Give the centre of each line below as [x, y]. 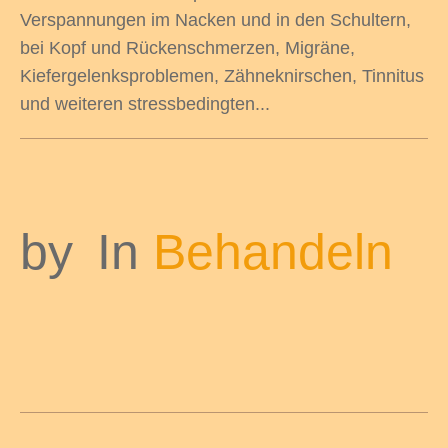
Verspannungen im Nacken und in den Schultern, [215, 20]
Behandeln [273, 252]
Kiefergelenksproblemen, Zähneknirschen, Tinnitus [222, 76]
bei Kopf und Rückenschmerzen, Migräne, [187, 48]
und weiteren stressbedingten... [145, 104]
